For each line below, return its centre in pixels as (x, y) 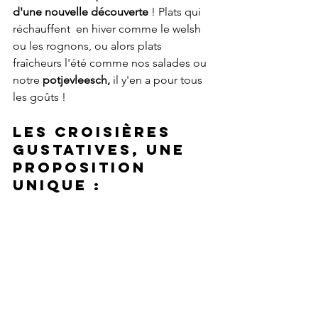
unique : (57, 185)
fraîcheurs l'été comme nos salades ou (111, 63)
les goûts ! (41, 97)
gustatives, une (102, 149)
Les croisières (95, 132)
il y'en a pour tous (159, 80)
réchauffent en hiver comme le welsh (108, 29)
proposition (83, 167)
